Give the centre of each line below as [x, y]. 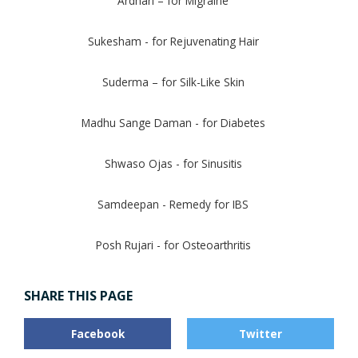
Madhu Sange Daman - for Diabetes [173, 123]
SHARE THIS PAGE [78, 296]
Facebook [97, 334]
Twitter [261, 334]
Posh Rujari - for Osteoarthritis [173, 245]
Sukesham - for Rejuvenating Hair [173, 42]
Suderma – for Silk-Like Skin [173, 82]
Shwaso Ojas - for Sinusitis [173, 164]
